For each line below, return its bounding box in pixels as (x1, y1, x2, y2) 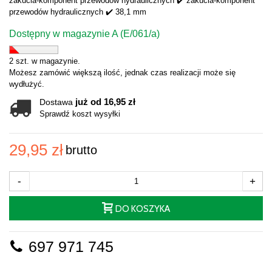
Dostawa (39, 97, 75, 107)
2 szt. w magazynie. (9, 56, 80, 66)
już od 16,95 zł (75, 96, 135, 107)
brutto (66, 143, 97, 157)
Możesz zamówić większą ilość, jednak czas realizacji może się (9, 67, 236, 77)
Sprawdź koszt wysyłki (39, 109, 120, 118)
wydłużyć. (9, 79, 44, 89)
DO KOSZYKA (115, 203, 170, 215)
